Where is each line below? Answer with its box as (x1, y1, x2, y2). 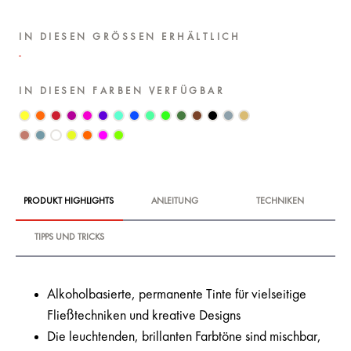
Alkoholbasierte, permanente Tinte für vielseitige (47, 287, 306, 302)
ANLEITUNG (150, 197, 198, 207)
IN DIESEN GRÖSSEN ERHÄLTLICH (19, 31, 241, 42)
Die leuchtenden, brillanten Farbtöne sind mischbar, (47, 329, 321, 344)
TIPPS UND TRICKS (34, 233, 104, 243)
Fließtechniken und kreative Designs (47, 308, 241, 323)
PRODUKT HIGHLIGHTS (23, 197, 114, 207)
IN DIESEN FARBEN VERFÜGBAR (19, 85, 225, 96)
